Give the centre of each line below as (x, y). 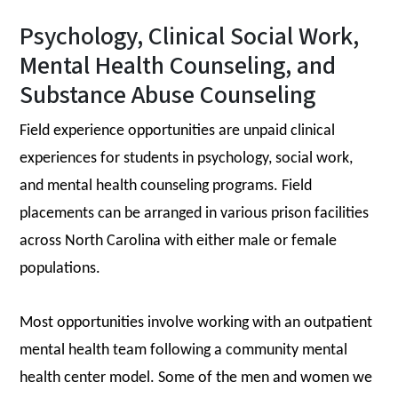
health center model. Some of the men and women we (196, 378)
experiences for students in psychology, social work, (186, 158)
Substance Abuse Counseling (170, 95)
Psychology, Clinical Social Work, (189, 36)
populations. (60, 268)
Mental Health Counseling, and (178, 65)
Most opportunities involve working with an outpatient (196, 322)
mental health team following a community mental (183, 350)
